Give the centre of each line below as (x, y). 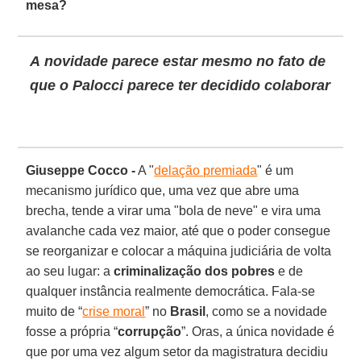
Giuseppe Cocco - (81, 170)
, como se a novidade (267, 311)
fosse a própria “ (72, 331)
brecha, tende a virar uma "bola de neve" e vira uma (174, 210)
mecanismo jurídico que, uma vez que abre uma (163, 190)
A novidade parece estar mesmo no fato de (178, 61)
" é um (276, 170)
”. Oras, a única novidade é (258, 331)
